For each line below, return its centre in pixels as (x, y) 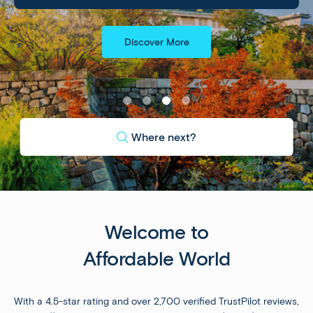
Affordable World (156, 259)
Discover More (156, 42)
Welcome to (156, 232)
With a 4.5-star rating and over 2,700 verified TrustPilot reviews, (156, 302)
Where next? (163, 138)
